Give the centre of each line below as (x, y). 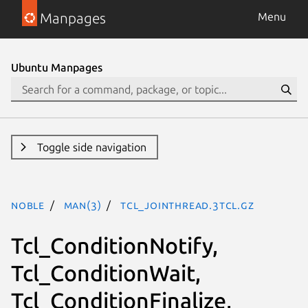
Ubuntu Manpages (57, 67)
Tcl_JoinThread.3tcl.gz (187, 205)
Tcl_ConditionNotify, (114, 245)
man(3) (82, 205)
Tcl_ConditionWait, (106, 273)
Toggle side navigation (91, 147)
